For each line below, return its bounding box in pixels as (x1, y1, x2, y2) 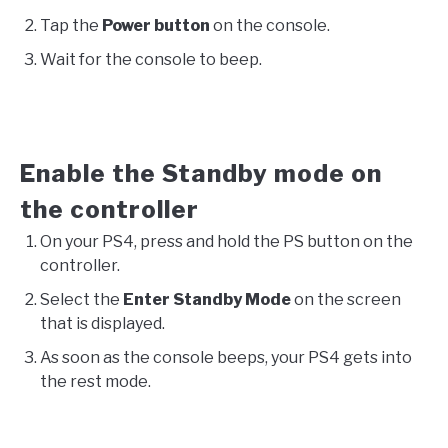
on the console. (210, 16, 330, 36)
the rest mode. (40, 372, 151, 392)
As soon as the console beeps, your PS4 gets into (40, 348, 412, 368)
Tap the (40, 16, 102, 36)
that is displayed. (40, 314, 165, 334)
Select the (40, 290, 123, 310)
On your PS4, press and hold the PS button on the (40, 232, 413, 252)
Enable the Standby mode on (20, 159, 382, 189)
